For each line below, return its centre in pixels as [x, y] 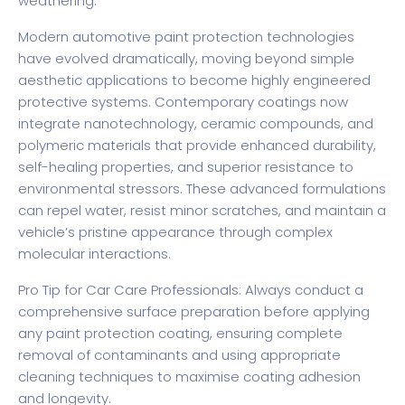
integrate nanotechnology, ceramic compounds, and [196, 123]
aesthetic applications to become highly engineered [194, 80]
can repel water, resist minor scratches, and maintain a [202, 210]
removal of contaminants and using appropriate [179, 354]
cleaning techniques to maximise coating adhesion [189, 376]
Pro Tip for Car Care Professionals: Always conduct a [191, 289]
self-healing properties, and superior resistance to [186, 166]
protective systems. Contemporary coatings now [183, 101]
